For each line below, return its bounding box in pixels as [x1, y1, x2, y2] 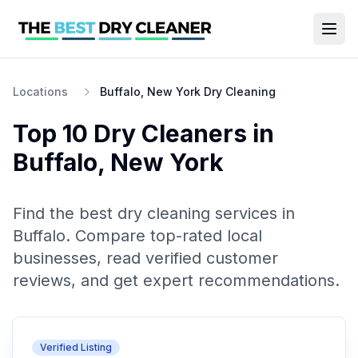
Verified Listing [40, 341, 112, 353]
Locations [13, 85, 68, 98]
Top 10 [13, 119, 93, 148]
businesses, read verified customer [13, 249, 278, 268]
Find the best [13, 204, 117, 223]
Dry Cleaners [93, 119, 247, 148]
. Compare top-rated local [66, 226, 262, 245]
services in [210, 204, 295, 223]
